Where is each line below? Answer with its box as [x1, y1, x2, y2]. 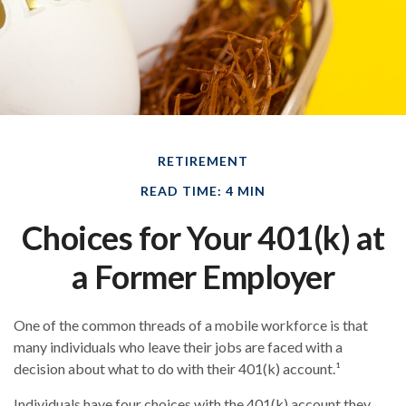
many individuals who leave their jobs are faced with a [14, 338, 343, 356]
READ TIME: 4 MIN [140, 183, 266, 199]
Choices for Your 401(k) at [21, 217, 385, 258]
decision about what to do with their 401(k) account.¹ [14, 360, 341, 378]
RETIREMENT [158, 153, 248, 169]
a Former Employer [71, 256, 335, 297]
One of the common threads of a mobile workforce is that [14, 316, 368, 334]
